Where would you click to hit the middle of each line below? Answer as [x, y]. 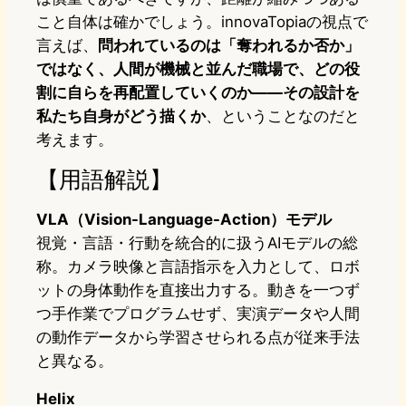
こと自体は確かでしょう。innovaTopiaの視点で [202, 22]
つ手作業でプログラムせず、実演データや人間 [198, 314]
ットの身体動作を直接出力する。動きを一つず [198, 290]
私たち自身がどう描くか [121, 116]
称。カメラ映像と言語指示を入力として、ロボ [198, 267]
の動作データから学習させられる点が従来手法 [198, 338]
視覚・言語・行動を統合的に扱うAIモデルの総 [197, 243]
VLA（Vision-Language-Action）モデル [184, 220]
